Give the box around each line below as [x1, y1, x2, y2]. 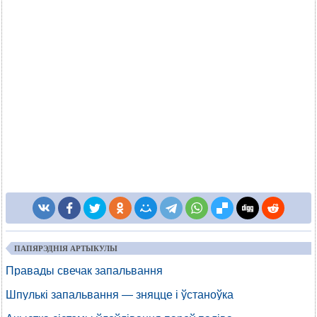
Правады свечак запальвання [6, 265, 163, 277]
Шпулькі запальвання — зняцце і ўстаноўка [6, 289, 234, 301]
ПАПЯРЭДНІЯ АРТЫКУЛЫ [14, 244, 117, 253]
